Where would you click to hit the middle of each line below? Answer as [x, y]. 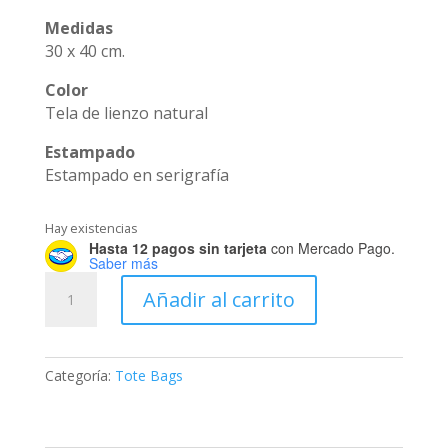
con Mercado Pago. [330, 248]
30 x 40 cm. [84, 51]
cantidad [71, 352]
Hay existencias [91, 228]
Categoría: [79, 376]
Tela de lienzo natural [126, 113]
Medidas [78, 28]
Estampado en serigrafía [136, 175]
